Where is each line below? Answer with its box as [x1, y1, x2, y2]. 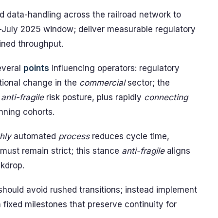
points [23, 63, 49, 73]
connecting [144, 92, 188, 102]
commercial [79, 78, 125, 88]
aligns [164, 146, 190, 156]
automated [11, 131, 58, 141]
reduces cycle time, [90, 131, 169, 141]
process [58, 131, 90, 141]
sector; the [125, 78, 170, 88]
